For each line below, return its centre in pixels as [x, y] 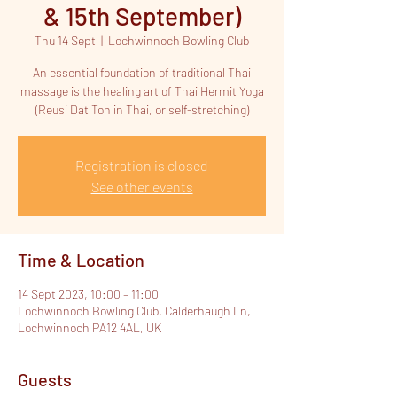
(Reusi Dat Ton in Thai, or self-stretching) [142, 109]
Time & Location [81, 260]
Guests [45, 379]
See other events [142, 187]
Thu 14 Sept [65, 40]
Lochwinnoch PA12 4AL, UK [90, 327]
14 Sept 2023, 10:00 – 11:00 [88, 294]
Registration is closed [142, 165]
